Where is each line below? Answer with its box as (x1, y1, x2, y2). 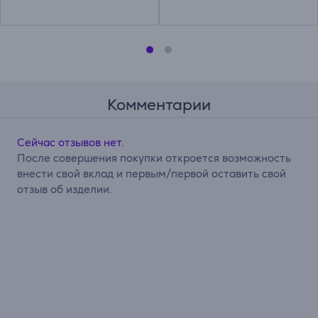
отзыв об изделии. (17, 182, 112, 196)
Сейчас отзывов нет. (17, 135, 124, 149)
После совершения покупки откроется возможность (17, 150, 291, 165)
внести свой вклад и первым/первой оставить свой (17, 166, 286, 180)
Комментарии (107, 94, 211, 115)
